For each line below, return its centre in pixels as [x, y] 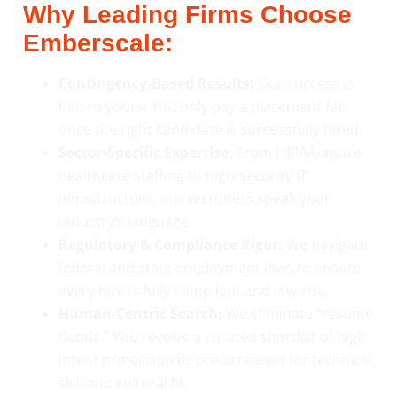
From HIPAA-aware [297, 153]
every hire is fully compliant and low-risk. [194, 291]
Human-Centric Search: [140, 314]
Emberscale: [98, 43]
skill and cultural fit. [123, 383]
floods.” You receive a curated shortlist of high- [214, 337]
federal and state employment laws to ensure [210, 268]
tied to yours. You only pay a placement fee [202, 107]
